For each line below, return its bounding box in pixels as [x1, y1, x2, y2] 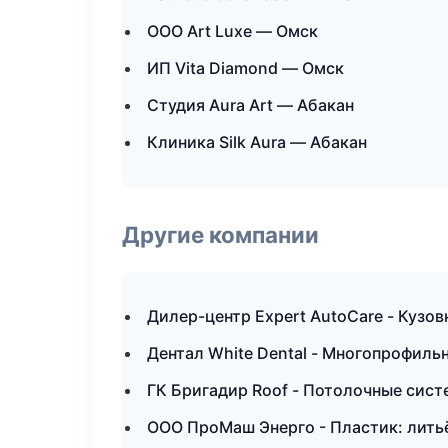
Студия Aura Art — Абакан [147, 95, 354, 115]
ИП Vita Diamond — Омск [147, 58, 344, 78]
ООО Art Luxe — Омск [147, 21, 318, 41]
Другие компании [122, 221, 319, 248]
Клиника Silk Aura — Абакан [147, 132, 367, 152]
